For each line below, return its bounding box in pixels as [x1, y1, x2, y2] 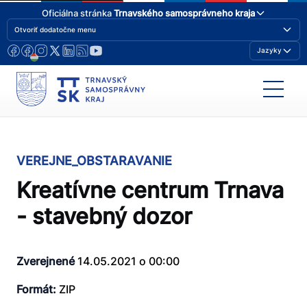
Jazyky [257, 46, 282, 55]
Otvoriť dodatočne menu [14, 25, 96, 34]
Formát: [16, 282, 56, 296]
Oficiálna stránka [41, 7, 114, 19]
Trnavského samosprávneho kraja [113, 7, 255, 19]
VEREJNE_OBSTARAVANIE [16, 153, 172, 169]
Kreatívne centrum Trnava [16, 177, 284, 204]
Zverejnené [16, 254, 75, 268]
